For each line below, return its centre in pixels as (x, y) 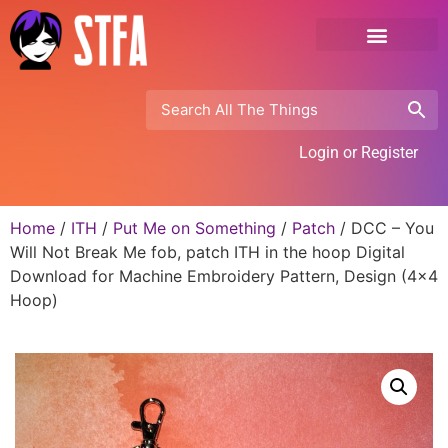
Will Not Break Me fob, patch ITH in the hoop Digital (207, 251)
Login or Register (358, 152)
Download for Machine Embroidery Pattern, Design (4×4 (224, 275)
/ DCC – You (384, 227)
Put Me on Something (194, 227)
